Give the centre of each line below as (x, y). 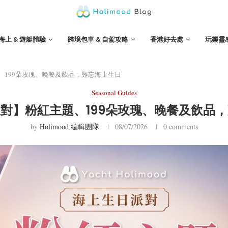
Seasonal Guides (114, 93)
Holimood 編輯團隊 (69, 127)
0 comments (180, 127)
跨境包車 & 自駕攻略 (98, 40)
